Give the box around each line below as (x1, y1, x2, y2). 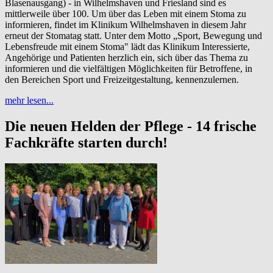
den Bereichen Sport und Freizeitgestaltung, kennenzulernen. (5, 74, 239, 85)
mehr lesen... (5, 95, 54, 106)
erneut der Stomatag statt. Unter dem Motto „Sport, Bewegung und (5, 30, 262, 41)
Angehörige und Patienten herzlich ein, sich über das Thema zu (5, 52, 248, 63)
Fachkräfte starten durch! (5, 135, 168, 151)
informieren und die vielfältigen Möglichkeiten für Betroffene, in (5, 63, 252, 74)
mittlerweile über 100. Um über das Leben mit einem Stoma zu (5, 9, 246, 19)
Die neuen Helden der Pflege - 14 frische (5, 118, 257, 135)
